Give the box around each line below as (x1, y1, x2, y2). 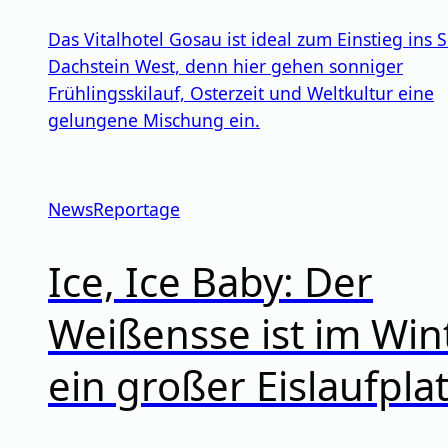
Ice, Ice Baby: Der (48, 254, 373, 310)
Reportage (93, 196, 180, 221)
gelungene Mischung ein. (48, 107, 260, 132)
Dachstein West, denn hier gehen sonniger (48, 53, 403, 78)
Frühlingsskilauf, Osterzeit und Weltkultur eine (48, 80, 434, 105)
